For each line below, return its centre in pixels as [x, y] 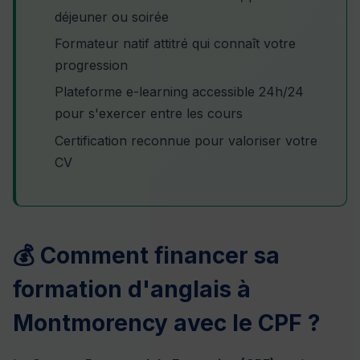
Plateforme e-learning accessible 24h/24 [179, 92]
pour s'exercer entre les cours [149, 114]
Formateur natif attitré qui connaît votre [175, 43]
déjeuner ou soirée [112, 16]
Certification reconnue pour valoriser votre [186, 140]
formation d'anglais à [132, 289]
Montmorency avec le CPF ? [167, 323]
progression [91, 65]
